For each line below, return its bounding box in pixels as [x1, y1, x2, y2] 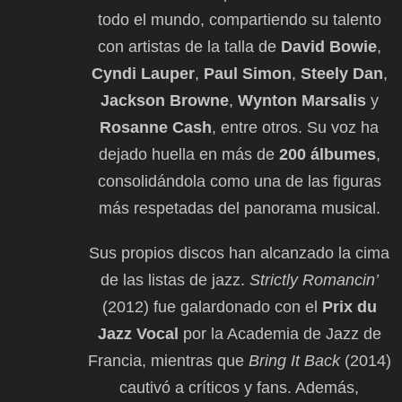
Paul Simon [203, 64, 292, 83]
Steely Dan [300, 64, 383, 83]
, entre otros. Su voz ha [212, 118, 379, 136]
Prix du [321, 297, 377, 316]
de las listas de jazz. [100, 270, 249, 289]
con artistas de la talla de [97, 37, 281, 56]
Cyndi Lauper [91, 64, 195, 83]
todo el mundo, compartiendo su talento [97, 10, 381, 29]
